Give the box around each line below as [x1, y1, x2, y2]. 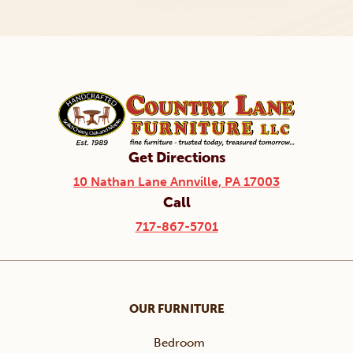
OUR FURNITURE [128, 302, 225, 317]
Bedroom [153, 336, 205, 351]
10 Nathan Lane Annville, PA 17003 [73, 174, 280, 190]
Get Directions [128, 149, 225, 167]
